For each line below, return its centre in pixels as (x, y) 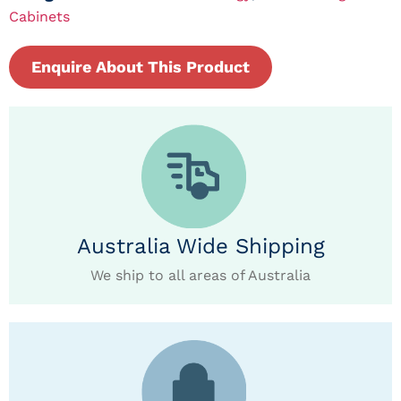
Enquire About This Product (141, 66)
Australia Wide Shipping (200, 247)
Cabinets (39, 16)
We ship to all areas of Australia (200, 276)
